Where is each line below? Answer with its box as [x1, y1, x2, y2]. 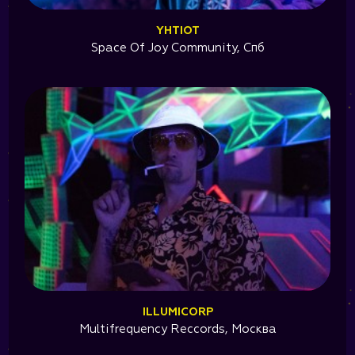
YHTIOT [155, 25, 200, 37]
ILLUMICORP [142, 307, 213, 319]
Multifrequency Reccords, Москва [78, 323, 277, 336]
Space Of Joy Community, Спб [90, 42, 265, 55]
